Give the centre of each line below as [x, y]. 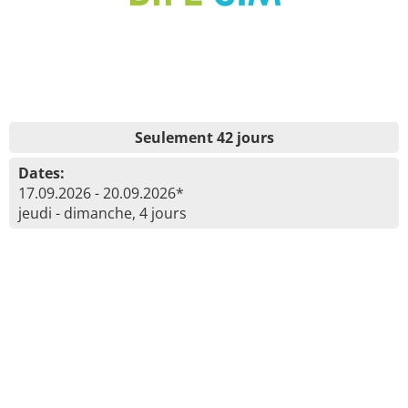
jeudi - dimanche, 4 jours [102, 213]
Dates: [41, 173]
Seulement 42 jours [204, 138]
